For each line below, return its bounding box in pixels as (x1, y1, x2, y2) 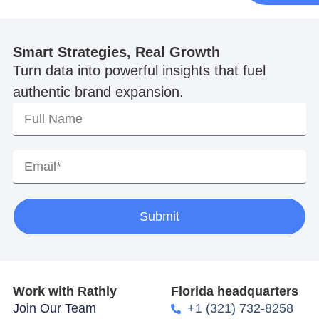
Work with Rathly (12, 284, 117, 298)
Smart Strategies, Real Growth (12, 44, 220, 61)
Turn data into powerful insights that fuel (12, 63, 266, 79)
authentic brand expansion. (12, 84, 184, 100)
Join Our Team (12, 301, 96, 315)
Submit (140, 209, 179, 224)
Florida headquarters (171, 284, 299, 298)
